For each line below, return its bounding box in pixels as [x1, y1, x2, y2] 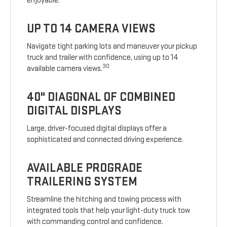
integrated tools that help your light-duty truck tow [27, 206, 191, 216]
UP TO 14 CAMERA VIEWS [27, 21, 156, 36]
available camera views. [27, 64, 103, 74]
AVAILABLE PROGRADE [27, 161, 143, 176]
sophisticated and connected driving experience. [27, 135, 184, 145]
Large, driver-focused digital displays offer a [27, 124, 167, 134]
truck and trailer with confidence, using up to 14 [27, 53, 179, 63]
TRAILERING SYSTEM [27, 174, 138, 190]
